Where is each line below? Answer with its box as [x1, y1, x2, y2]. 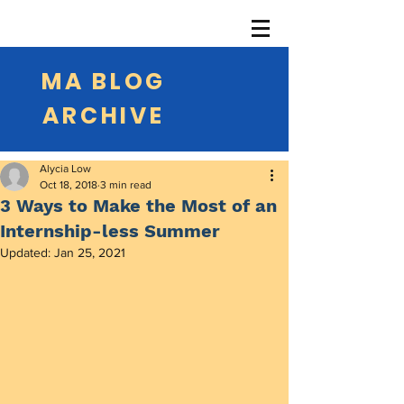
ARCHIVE [42, 100, 165, 132]
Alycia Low [40, 162, 91, 175]
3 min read [100, 179, 151, 191]
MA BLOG [41, 66, 167, 97]
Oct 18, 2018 [40, 179, 97, 191]
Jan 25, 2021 [54, 245, 125, 260]
